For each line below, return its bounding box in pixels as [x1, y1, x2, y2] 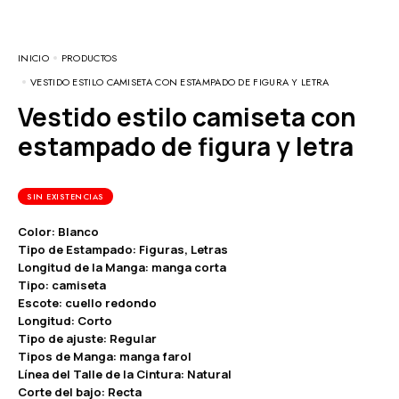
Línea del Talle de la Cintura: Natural [18, 365, 232, 382]
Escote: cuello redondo [18, 294, 157, 311]
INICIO [18, 50, 49, 65]
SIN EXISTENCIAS [27, 190, 104, 202]
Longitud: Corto [18, 312, 112, 329]
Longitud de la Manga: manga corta [18, 258, 226, 275]
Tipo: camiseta [18, 276, 106, 293]
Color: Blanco [18, 223, 99, 240]
